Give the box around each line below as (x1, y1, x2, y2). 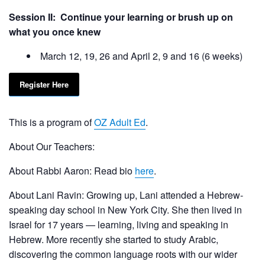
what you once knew (9, 24, 101, 38)
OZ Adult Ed (94, 115, 146, 129)
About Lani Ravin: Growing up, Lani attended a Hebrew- (9, 188, 243, 202)
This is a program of (9, 115, 94, 129)
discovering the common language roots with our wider (9, 247, 237, 261)
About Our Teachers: (9, 139, 95, 153)
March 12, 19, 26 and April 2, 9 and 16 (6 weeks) (40, 49, 243, 63)
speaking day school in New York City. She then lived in (9, 202, 242, 216)
